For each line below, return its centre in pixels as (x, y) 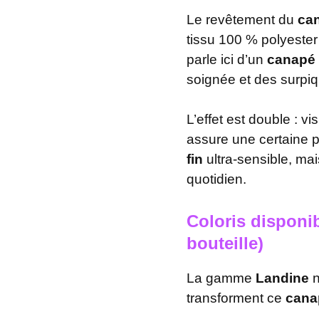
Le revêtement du (242, 19)
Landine (282, 278)
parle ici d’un (227, 59)
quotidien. (216, 179)
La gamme (221, 278)
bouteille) (225, 243)
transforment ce (236, 298)
